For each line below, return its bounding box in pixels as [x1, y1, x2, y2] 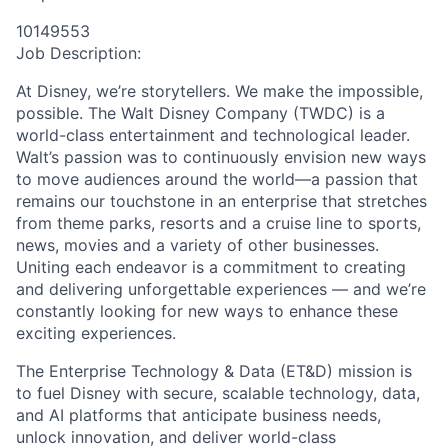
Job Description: [16, 43, 141, 63]
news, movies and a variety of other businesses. [16, 235, 379, 255]
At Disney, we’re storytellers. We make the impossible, [16, 81, 423, 101]
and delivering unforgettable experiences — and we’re [16, 279, 426, 299]
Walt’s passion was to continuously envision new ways [16, 147, 426, 167]
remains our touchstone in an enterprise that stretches [16, 191, 427, 211]
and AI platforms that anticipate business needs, [16, 405, 381, 425]
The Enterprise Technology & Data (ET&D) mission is [16, 361, 412, 381]
